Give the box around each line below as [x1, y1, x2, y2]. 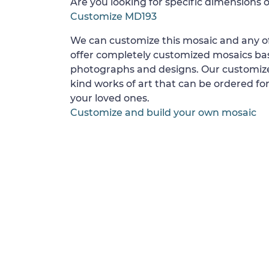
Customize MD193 [70, 11, 157, 22]
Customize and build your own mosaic [70, 107, 256, 118]
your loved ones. [70, 92, 150, 104]
